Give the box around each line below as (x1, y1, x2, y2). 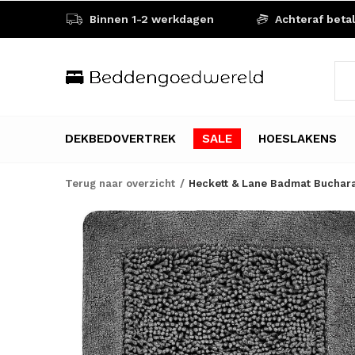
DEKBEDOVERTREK (65, 131, 176, 146)
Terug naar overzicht (65, 177, 175, 189)
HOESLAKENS (258, 131, 337, 146)
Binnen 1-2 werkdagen (86, 13, 214, 25)
